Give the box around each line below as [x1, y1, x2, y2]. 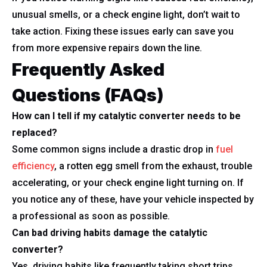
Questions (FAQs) [12, 85, 164, 105]
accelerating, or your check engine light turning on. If [12, 177, 244, 188]
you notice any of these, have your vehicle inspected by [12, 194, 254, 205]
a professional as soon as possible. [12, 210, 170, 222]
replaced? [12, 127, 57, 138]
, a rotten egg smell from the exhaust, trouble [54, 160, 252, 172]
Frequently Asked [12, 59, 164, 80]
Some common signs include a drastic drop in [12, 144, 216, 155]
